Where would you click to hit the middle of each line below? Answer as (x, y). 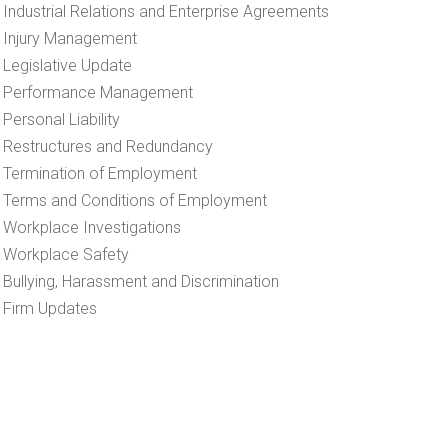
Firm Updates (50, 308)
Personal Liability (61, 119)
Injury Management (70, 38)
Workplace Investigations (92, 227)
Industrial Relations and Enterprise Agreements (166, 11)
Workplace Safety (66, 254)
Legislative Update (67, 65)
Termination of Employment (100, 173)
